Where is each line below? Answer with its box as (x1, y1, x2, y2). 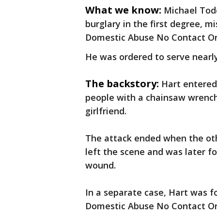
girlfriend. (85, 105, 126, 117)
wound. (85, 159, 116, 171)
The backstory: (85, 77, 159, 90)
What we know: (85, 3, 161, 16)
